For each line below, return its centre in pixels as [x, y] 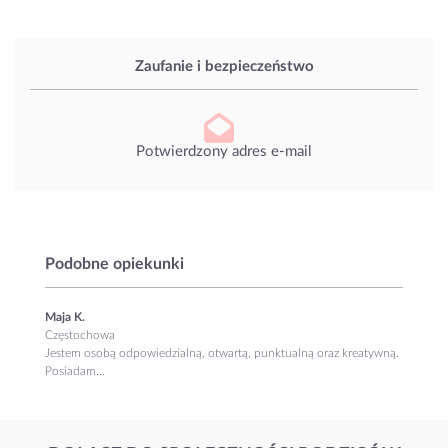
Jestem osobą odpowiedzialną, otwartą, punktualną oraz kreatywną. [222, 352]
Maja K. [65, 316]
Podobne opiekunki [114, 263]
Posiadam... [75, 370]
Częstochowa [80, 334]
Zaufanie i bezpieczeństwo [224, 67]
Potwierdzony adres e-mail [224, 151]
